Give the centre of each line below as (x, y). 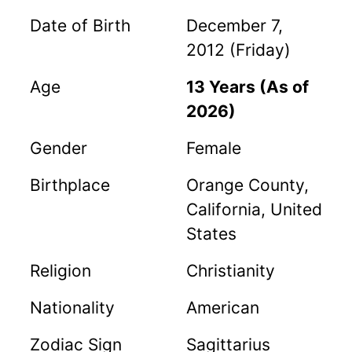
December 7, (235, 25)
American (223, 307)
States (211, 233)
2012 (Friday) (238, 49)
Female (214, 148)
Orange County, (247, 185)
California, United (254, 209)
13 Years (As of (247, 86)
